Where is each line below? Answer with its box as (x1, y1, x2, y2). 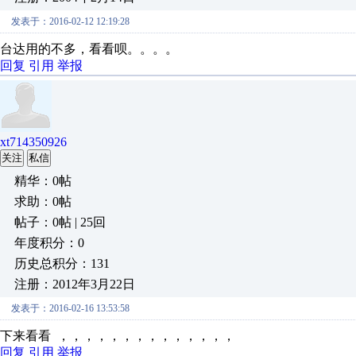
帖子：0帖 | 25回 (14, 215, 106, 229)
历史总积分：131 (14, 257, 110, 270)
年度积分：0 (14, 236, 84, 250)
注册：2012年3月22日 (14, 277, 135, 291)
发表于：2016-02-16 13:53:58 (11, 303, 130, 314)
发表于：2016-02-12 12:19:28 (11, 16, 130, 27)
